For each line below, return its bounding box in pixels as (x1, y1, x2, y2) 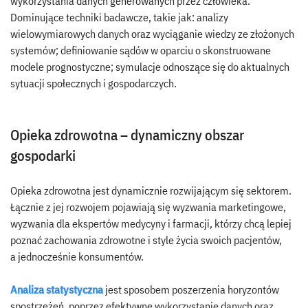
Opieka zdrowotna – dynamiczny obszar (10, 124, 244, 144)
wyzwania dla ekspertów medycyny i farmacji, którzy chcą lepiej (10, 216, 291, 230)
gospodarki (10, 145, 78, 165)
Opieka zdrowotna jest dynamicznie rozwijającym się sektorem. (10, 183, 291, 197)
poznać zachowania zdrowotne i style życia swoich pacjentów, (10, 232, 284, 247)
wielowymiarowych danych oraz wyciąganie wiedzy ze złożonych (10, 26, 294, 41)
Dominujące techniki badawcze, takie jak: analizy (10, 10, 228, 24)
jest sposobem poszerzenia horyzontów (103, 282, 279, 296)
